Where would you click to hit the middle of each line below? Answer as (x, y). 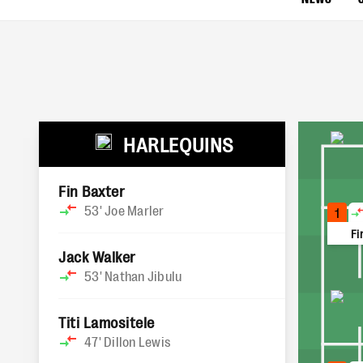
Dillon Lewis (137, 341)
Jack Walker (97, 256)
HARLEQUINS (178, 144)
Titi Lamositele (107, 322)
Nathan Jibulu (143, 275)
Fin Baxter (92, 190)
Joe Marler (135, 210)
